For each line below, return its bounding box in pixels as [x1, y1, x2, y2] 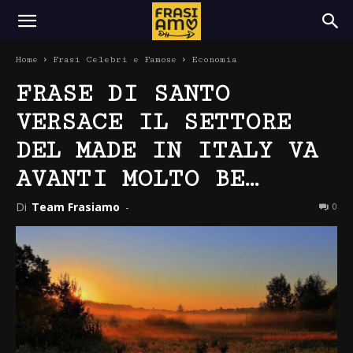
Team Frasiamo [32, 199, 120, 214]
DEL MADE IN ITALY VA [16, 136, 318, 165]
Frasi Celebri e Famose [53, 54, 176, 65]
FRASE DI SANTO [16, 80, 230, 108]
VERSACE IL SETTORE [16, 108, 291, 136]
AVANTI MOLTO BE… [16, 165, 259, 193]
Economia [191, 54, 237, 65]
